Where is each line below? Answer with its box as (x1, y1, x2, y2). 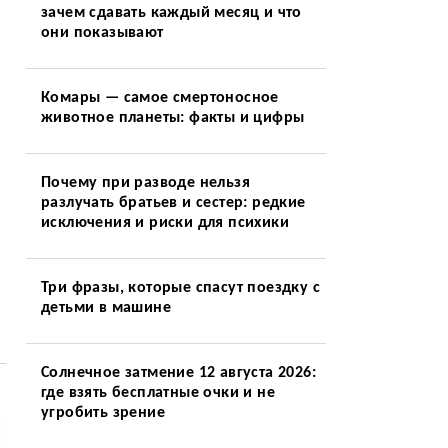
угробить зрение (40, 405, 165, 421)
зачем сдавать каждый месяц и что (40, 5, 302, 21)
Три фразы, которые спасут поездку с (40, 280, 320, 296)
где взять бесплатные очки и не (40, 385, 275, 401)
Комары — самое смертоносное (40, 90, 279, 106)
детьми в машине (40, 300, 171, 316)
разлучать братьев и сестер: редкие (40, 195, 306, 211)
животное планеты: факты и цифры (40, 110, 305, 126)
